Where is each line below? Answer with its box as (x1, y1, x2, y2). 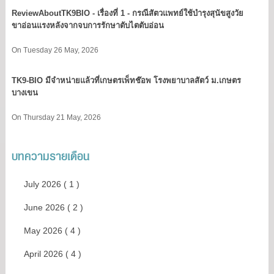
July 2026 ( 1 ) (23, 231, 80, 241)
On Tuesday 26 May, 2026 (11, 97, 98, 106)
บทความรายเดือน (11, 198, 89, 216)
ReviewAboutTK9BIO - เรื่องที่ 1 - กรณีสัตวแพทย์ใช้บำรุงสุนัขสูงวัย (11, 8, 243, 18)
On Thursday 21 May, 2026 (11, 165, 101, 174)
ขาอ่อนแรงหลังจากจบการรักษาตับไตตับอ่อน (11, 20, 164, 30)
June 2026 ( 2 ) (23, 254, 83, 264)
